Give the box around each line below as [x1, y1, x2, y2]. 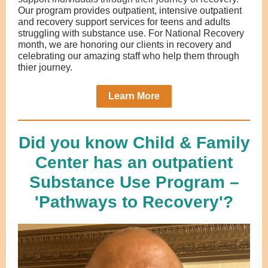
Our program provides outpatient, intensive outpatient [18, 5, 242, 16]
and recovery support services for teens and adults [18, 17, 230, 27]
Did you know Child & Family [18, 133, 250, 152]
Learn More [108, 91, 160, 101]
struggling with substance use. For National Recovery [18, 28, 244, 38]
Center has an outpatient [35, 153, 233, 172]
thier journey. [18, 62, 72, 72]
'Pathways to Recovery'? [35, 193, 233, 211]
